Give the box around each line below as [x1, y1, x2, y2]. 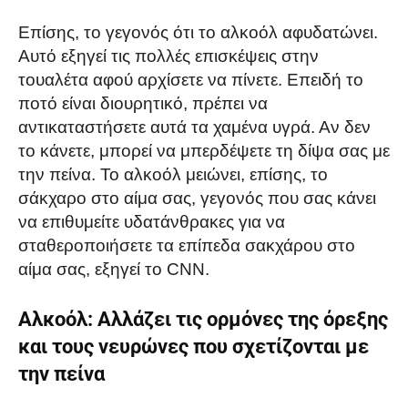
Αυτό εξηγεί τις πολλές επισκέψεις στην [18, 46, 319, 66]
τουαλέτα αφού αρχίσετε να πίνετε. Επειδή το [18, 69, 363, 89]
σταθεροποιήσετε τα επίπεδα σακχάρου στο [18, 235, 355, 255]
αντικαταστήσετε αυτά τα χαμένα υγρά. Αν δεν [18, 117, 371, 137]
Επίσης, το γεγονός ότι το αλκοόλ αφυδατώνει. [18, 22, 378, 42]
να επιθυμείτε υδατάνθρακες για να [18, 211, 285, 231]
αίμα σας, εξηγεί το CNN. [18, 259, 209, 279]
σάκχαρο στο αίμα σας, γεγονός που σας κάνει [18, 188, 376, 208]
